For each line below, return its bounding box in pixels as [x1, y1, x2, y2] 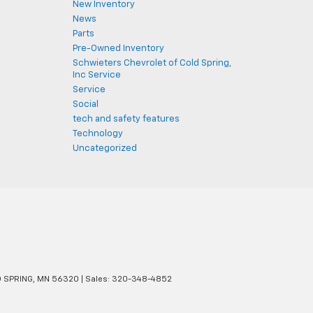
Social [72, 100, 99, 109]
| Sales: [79, 275, 112, 284]
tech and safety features [72, 115, 180, 124]
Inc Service [72, 71, 121, 80]
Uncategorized [72, 144, 137, 153]
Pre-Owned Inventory [72, 44, 164, 53]
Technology [72, 129, 123, 138]
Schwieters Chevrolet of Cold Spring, [72, 59, 231, 68]
